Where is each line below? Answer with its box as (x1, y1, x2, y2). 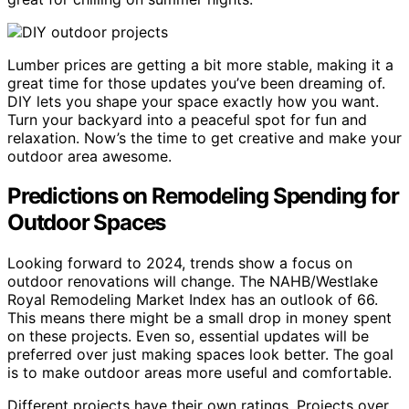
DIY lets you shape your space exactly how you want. (7, 91, 379, 110)
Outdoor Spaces (7, 209, 166, 236)
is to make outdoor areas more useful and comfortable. (7, 363, 392, 383)
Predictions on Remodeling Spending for (7, 183, 399, 210)
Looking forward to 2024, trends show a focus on (7, 254, 352, 273)
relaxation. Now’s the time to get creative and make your (7, 128, 402, 147)
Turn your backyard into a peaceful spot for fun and (7, 110, 367, 129)
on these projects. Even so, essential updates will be (7, 327, 369, 346)
